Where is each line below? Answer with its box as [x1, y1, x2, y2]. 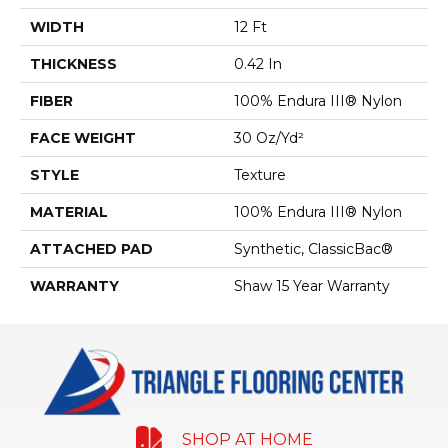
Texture [234, 166, 286, 185]
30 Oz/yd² [234, 129, 304, 148]
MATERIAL [30, 203, 108, 222]
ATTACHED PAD [30, 240, 153, 259]
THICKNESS [30, 55, 117, 74]
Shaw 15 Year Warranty [234, 277, 390, 296]
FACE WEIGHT [30, 129, 136, 148]
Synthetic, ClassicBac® [234, 240, 393, 259]
